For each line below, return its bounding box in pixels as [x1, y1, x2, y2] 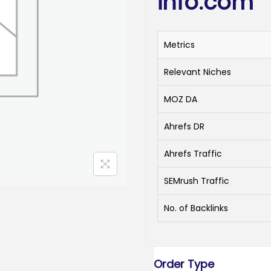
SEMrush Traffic [164, 175, 229, 187]
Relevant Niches [164, 66, 231, 78]
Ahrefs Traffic [164, 148, 222, 160]
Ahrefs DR [164, 120, 204, 132]
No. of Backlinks [164, 202, 228, 214]
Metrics [164, 39, 195, 51]
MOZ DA [164, 93, 197, 105]
